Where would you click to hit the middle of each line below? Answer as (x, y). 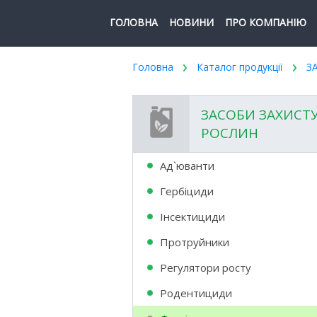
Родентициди (196, 293)
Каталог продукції (240, 67)
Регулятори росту (206, 267)
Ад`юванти (187, 166)
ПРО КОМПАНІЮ (266, 22)
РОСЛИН (230, 133)
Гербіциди (187, 191)
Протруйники (195, 242)
